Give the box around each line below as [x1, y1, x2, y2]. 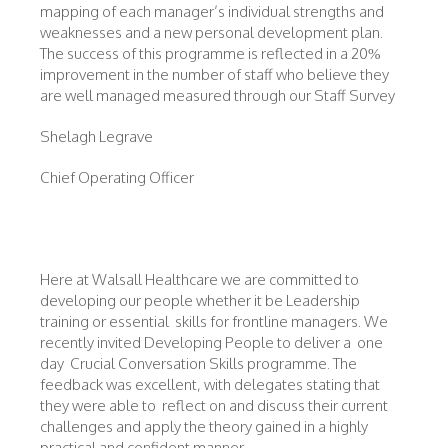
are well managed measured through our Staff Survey [40, 86, 398, 105]
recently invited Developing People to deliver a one [40, 333, 383, 352]
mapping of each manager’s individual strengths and [40, 2, 384, 21]
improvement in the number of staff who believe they [40, 65, 389, 84]
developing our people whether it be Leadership [40, 291, 360, 310]
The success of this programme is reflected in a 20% [40, 44, 381, 63]
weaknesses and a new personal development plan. [40, 23, 383, 42]
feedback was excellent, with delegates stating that [40, 375, 380, 394]
